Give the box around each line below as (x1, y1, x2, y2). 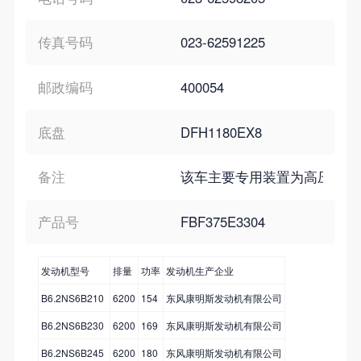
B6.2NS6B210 (40, 290, 104, 305)
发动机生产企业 (165, 263, 234, 277)
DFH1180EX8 (180, 122, 262, 142)
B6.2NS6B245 (40, 345, 104, 359)
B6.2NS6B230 (40, 317, 104, 332)
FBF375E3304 (180, 211, 265, 231)
